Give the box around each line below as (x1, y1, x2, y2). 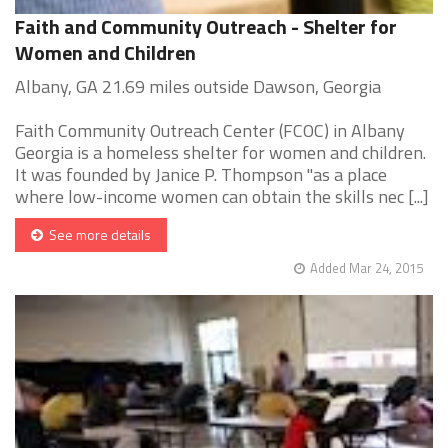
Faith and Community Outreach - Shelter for (15, 11, 397, 43)
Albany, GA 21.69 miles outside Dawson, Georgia (15, 73, 381, 101)
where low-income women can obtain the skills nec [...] (15, 183, 429, 211)
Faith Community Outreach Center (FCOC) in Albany (15, 117, 405, 145)
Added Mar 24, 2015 (310, 258, 423, 279)
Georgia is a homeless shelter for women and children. (15, 139, 426, 167)
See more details (43, 224, 151, 246)
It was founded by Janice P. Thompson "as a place (15, 161, 387, 189)
